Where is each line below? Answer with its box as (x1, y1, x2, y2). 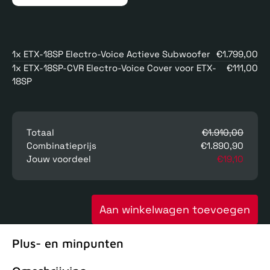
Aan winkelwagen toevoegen (99, 202, 250, 217)
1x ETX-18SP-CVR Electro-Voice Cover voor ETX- (12, 62, 216, 74)
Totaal (27, 127, 54, 139)
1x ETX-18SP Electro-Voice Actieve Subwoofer (12, 48, 210, 60)
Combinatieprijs (27, 140, 96, 152)
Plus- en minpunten (12, 236, 124, 250)
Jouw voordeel (27, 153, 91, 165)
